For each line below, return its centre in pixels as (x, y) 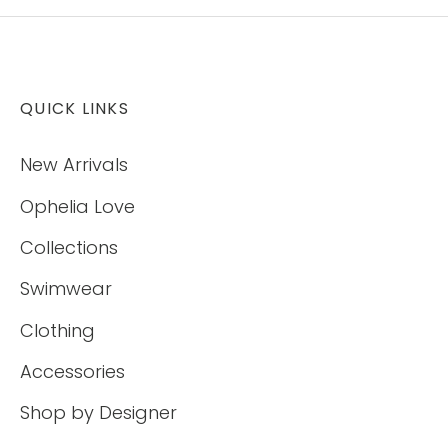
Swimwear (66, 289)
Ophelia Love (77, 206)
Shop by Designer (98, 413)
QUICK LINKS (74, 108)
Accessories (72, 372)
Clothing (57, 330)
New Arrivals (74, 165)
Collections (69, 247)
